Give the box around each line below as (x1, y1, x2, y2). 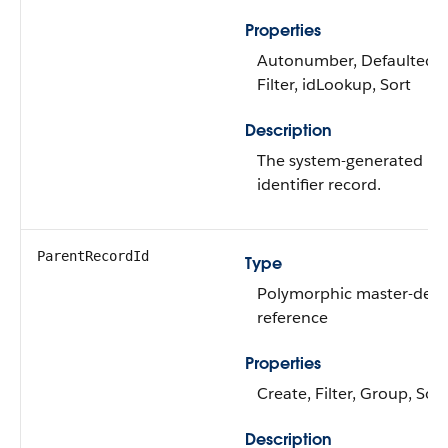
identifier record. (257, 174, 381, 195)
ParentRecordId (37, 248, 149, 264)
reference (257, 307, 328, 328)
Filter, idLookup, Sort (257, 74, 411, 95)
